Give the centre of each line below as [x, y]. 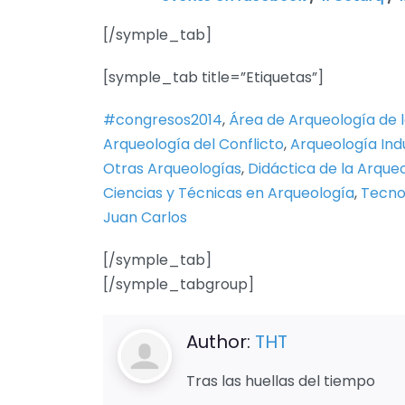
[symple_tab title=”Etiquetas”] [213, 78]
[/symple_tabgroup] [179, 285]
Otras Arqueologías [172, 169]
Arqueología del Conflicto [193, 145]
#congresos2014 [163, 120]
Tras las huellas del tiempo [281, 381]
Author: [221, 342]
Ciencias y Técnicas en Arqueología [229, 193]
